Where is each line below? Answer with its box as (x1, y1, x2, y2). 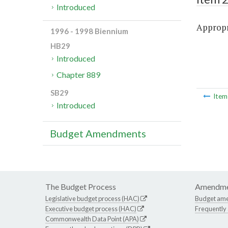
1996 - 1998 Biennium (50, 26, 128, 36)
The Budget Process (45, 182, 116, 192)
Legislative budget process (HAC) (45, 194, 139, 203)
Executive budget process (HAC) (45, 205, 136, 213)
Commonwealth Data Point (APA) (45, 215, 139, 223)
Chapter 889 (56, 70, 101, 80)
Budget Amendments (50, 127, 146, 140)
